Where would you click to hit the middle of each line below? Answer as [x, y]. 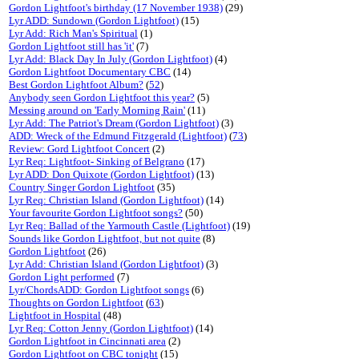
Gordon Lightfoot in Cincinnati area [87, 341]
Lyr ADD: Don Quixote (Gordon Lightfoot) [101, 174]
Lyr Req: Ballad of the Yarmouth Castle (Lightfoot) [119, 226]
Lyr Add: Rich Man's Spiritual [73, 33]
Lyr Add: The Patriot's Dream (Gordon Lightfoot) [114, 123]
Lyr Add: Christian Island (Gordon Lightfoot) [106, 264]
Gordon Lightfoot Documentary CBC [90, 72]
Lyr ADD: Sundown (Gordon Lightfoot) [94, 20]
